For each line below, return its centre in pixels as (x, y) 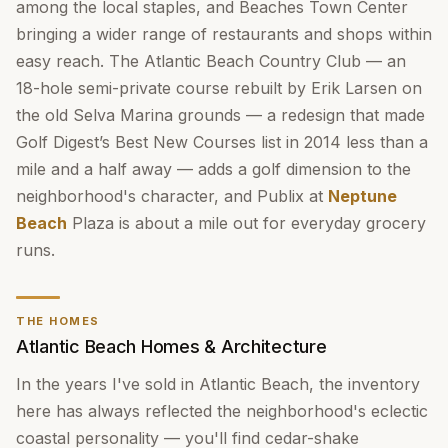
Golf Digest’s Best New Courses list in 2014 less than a (222, 142)
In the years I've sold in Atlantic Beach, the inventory (218, 384)
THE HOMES (58, 321)
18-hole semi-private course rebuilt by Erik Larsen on (219, 88)
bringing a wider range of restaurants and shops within (224, 34)
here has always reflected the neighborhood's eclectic (222, 411)
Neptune (362, 196)
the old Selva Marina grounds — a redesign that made (220, 115)
